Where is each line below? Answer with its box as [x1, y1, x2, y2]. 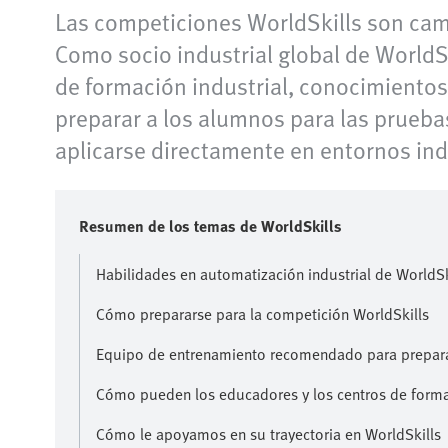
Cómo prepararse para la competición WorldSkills [96, 301, 429, 326]
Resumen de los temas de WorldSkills [79, 213, 342, 238]
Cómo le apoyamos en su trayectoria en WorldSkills [96, 421, 441, 446]
